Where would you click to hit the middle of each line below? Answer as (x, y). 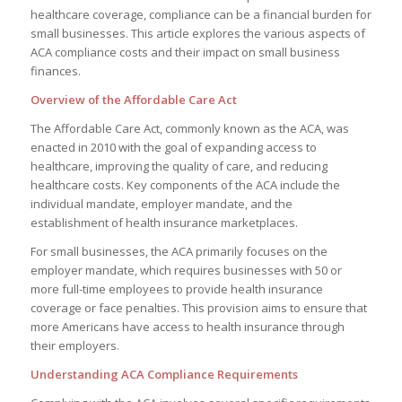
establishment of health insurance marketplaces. (164, 223)
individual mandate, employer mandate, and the (161, 204)
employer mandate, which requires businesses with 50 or (186, 271)
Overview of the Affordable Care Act (133, 100)
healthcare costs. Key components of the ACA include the (185, 185)
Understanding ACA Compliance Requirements (164, 375)
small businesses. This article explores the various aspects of (197, 33)
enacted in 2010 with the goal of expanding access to (173, 148)
